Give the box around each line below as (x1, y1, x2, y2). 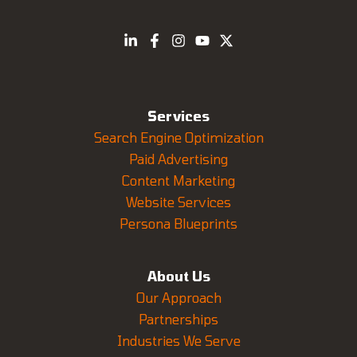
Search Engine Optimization (93, 129, 264, 145)
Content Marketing (122, 172, 235, 188)
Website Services (126, 194, 231, 210)
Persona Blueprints (120, 215, 237, 231)
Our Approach (135, 289, 222, 305)
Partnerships (139, 311, 218, 327)
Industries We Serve (116, 332, 241, 348)
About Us (147, 268, 210, 284)
